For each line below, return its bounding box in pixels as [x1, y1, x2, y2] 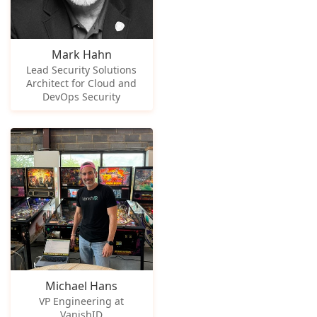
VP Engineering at [39, 294, 125, 308]
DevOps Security [42, 89, 121, 103]
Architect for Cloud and [26, 76, 137, 90]
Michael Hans [45, 277, 118, 294]
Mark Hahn [51, 46, 112, 62]
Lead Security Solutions [26, 62, 137, 76]
